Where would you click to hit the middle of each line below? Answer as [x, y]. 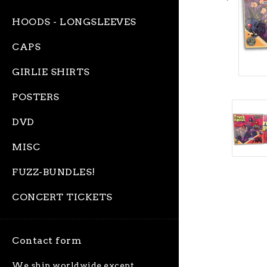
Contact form [47, 240]
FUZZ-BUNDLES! [54, 172]
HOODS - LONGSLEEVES [74, 22]
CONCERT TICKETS [62, 197]
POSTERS [36, 97]
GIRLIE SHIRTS [51, 72]
